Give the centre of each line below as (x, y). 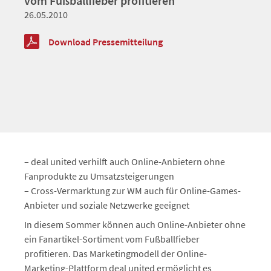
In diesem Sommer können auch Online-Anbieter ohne (135, 224)
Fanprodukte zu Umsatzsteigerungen (99, 176)
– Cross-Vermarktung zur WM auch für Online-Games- (132, 191)
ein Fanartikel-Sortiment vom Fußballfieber (112, 239)
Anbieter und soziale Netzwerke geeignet (107, 205)
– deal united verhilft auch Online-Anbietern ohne (125, 162)
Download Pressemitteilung (106, 41)
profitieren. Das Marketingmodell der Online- (116, 253)
